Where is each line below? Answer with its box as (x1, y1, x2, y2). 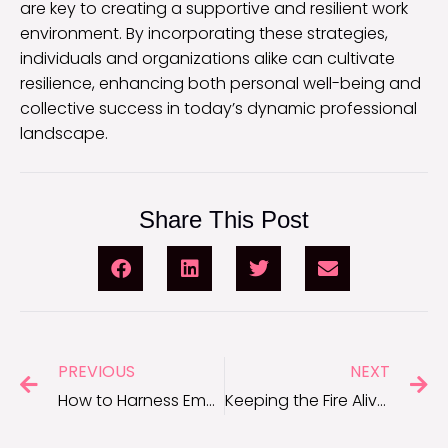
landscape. (20, 122, 108, 146)
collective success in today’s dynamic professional (20, 97, 417, 121)
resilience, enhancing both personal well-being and (20, 72, 421, 96)
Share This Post (139, 206, 309, 234)
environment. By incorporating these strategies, (20, 22, 388, 46)
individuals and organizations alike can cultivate (20, 47, 395, 71)
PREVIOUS (58, 360, 135, 384)
